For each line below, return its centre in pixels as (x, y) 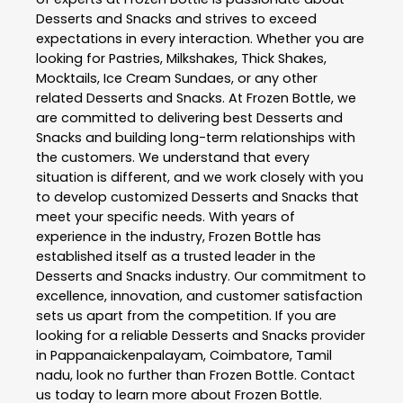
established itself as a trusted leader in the (176, 257)
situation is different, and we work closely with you (200, 178)
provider (336, 336)
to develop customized (114, 197)
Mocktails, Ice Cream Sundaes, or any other (177, 79)
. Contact (325, 376)
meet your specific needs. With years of (166, 217)
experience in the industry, (122, 237)
